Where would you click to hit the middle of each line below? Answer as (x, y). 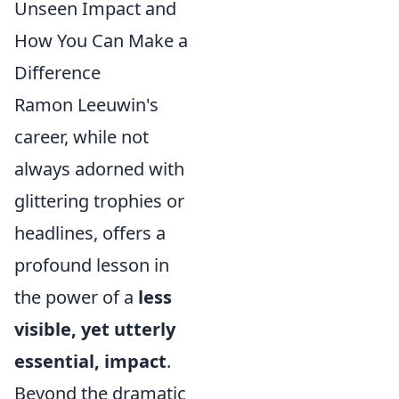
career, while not (81, 137)
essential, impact (90, 361)
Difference (57, 73)
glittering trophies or (99, 201)
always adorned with (99, 169)
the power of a (76, 297)
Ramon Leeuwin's (86, 105)
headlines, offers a (90, 233)
